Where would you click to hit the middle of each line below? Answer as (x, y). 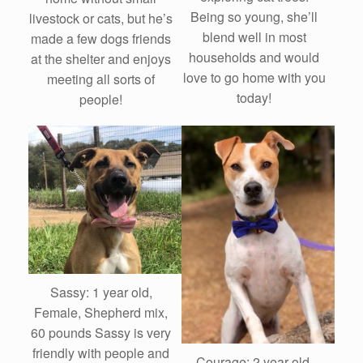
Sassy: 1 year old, (101, 293)
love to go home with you (254, 78)
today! (254, 98)
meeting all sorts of (101, 79)
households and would (254, 58)
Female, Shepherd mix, (101, 313)
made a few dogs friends (101, 39)
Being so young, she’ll (254, 17)
